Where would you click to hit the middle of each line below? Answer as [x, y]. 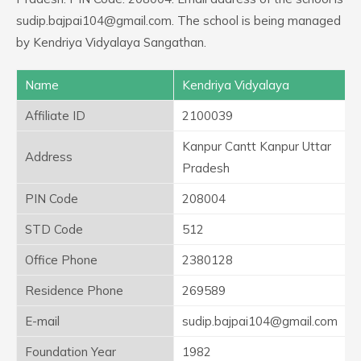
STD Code [54, 229]
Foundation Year [71, 352]
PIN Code [52, 199]
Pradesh [206, 168]
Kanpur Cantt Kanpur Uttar [257, 146]
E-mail [42, 321]
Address [49, 157]
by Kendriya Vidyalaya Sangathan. [111, 42]
